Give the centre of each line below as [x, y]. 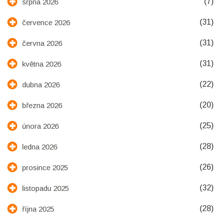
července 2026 [46, 22]
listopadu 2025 [46, 188]
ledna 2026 [40, 147]
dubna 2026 [41, 84]
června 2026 [42, 43]
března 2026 [42, 105]
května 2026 [42, 64]
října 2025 [38, 209]
